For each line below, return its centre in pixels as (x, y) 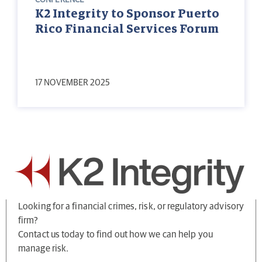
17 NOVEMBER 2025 (73, 83)
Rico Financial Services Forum (127, 30)
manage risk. (44, 249)
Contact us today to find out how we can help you (116, 235)
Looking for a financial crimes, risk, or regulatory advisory (131, 207)
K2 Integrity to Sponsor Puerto (127, 14)
